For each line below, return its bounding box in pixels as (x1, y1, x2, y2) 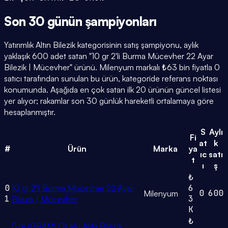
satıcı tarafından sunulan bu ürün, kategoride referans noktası (4, 73, 218, 84)
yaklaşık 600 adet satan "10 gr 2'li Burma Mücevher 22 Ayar (4, 51, 213, 62)
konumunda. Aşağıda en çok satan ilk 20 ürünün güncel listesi (4, 84, 221, 95)
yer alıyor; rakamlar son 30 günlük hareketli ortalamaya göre (4, 96, 214, 106)
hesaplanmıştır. (4, 107, 55, 118)
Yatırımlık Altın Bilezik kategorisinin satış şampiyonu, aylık (4, 40, 198, 50)
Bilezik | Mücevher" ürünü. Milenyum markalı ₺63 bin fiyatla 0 (4, 62, 220, 73)
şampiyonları (84, 13, 157, 29)
